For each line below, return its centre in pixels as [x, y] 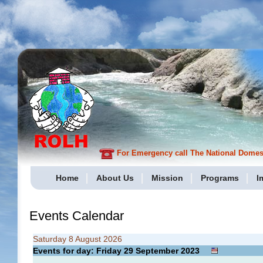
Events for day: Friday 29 [84, 251]
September [157, 251]
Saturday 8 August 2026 [77, 239]
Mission [167, 178]
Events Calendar [77, 216]
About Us [115, 178]
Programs [220, 178]
